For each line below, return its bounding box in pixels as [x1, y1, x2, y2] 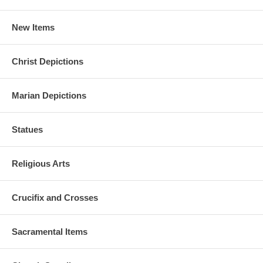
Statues [12, 124, 43, 134]
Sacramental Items [12, 227, 87, 237]
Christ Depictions [12, 56, 83, 66]
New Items [12, 22, 55, 32]
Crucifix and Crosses [12, 193, 98, 203]
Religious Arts [12, 159, 70, 168]
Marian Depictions [12, 90, 86, 100]
